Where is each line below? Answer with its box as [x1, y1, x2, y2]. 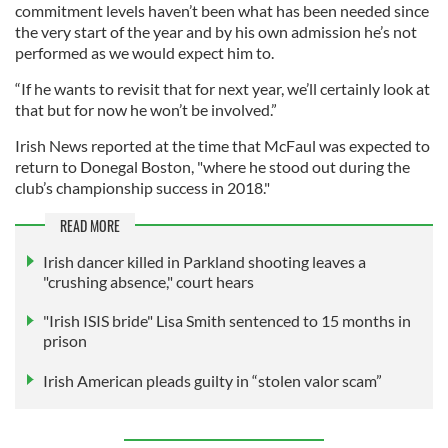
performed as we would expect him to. [15, 43, 274, 62]
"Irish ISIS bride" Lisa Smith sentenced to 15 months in [43, 311, 411, 331]
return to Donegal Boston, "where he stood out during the [15, 157, 410, 176]
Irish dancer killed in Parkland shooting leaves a [43, 252, 366, 272]
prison [43, 331, 87, 351]
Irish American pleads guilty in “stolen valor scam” [43, 370, 382, 390]
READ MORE [60, 215, 120, 236]
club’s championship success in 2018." [15, 178, 270, 197]
